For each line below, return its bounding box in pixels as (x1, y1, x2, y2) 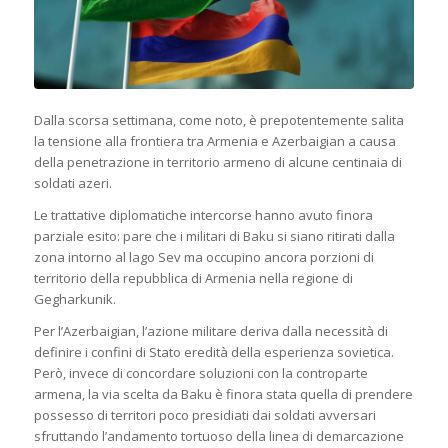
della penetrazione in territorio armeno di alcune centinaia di (33, 152, 402, 171)
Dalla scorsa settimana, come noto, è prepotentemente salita (33, 110, 404, 129)
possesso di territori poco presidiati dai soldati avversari (33, 405, 376, 424)
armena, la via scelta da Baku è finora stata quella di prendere (33, 384, 413, 403)
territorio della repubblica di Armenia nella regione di (33, 268, 353, 287)
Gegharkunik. (33, 289, 116, 308)
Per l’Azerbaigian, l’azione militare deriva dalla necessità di (33, 321, 388, 340)
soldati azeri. (33, 173, 112, 192)
